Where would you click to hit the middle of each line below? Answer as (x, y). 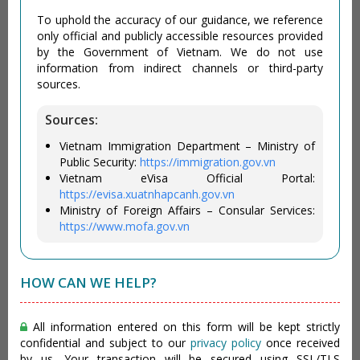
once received (301, 342)
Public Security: (100, 162)
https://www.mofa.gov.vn (125, 226)
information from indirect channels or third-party (180, 67)
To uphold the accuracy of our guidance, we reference (180, 19)
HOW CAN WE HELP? (88, 282)
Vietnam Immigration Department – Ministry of (187, 145)
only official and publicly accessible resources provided (180, 35)
